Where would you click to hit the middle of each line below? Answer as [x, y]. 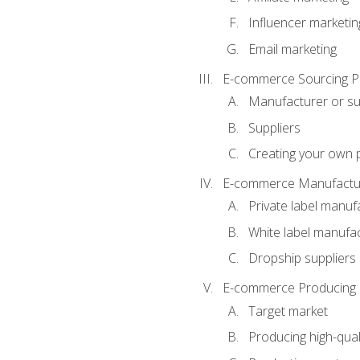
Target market [288, 311]
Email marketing [292, 49]
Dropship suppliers [302, 258]
